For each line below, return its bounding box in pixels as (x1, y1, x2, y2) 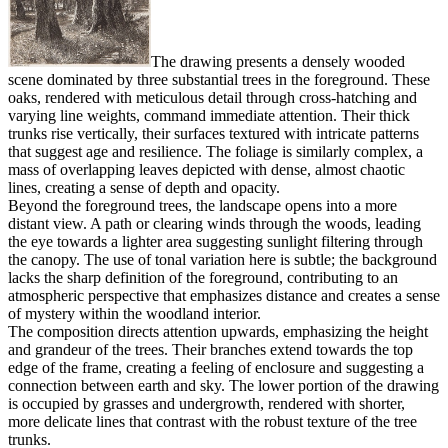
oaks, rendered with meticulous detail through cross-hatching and (8, 89, 417, 107)
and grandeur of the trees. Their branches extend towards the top (8, 341, 413, 359)
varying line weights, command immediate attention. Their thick (8, 107, 410, 125)
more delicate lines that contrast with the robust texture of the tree (8, 413, 417, 431)
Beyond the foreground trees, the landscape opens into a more (8, 197, 397, 215)
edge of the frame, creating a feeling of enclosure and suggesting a (8, 359, 424, 377)
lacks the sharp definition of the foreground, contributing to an (8, 269, 398, 287)
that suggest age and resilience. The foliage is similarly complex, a (8, 143, 423, 161)
